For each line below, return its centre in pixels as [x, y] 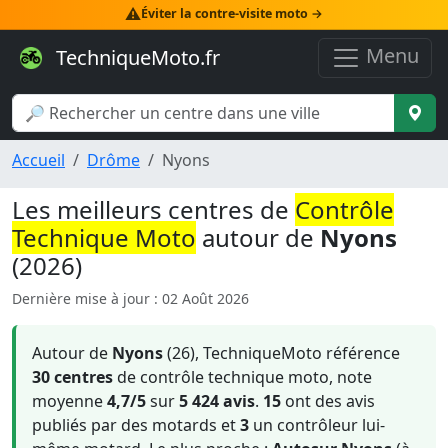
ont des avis [328, 401]
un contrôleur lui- [317, 425]
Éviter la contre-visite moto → [232, 14]
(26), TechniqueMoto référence [281, 353]
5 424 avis [217, 401]
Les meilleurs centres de [153, 209]
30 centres [72, 377]
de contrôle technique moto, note [242, 377]
